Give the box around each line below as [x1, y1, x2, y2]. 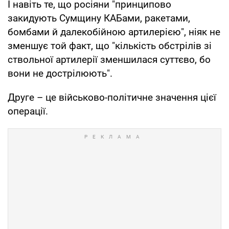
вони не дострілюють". [8, 67, 112, 79]
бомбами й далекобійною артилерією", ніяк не [8, 26, 220, 38]
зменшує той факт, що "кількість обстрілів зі [8, 39, 212, 52]
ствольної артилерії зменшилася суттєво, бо [8, 53, 211, 65]
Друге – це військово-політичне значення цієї [8, 91, 216, 103]
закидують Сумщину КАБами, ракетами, [8, 12, 190, 24]
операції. [8, 105, 48, 117]
